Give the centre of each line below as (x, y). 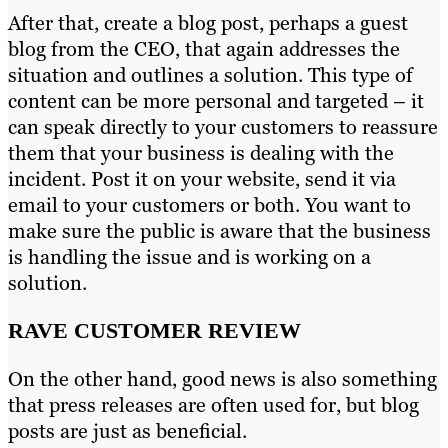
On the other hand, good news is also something (222, 379)
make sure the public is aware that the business (219, 231)
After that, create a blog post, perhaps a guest (208, 23)
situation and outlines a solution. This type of (210, 75)
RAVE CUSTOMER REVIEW (154, 331)
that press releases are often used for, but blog (213, 405)
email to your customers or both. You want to (209, 205)
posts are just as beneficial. (127, 431)
